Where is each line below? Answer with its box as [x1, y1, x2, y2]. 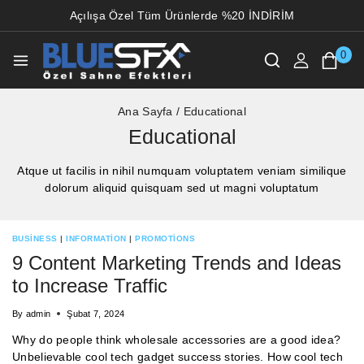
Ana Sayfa [118, 104, 173, 118]
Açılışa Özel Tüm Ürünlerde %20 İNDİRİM [69, 8, 295, 22]
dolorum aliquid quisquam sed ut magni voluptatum [45, 180, 319, 194]
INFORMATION [66, 233, 127, 243]
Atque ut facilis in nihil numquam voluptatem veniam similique [17, 163, 347, 177]
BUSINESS [12, 233, 58, 243]
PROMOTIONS [135, 233, 196, 243]
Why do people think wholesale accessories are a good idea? [12, 332, 341, 346]
